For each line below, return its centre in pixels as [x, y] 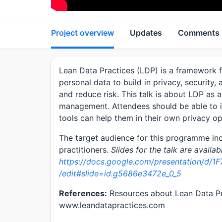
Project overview [83, 33]
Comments [199, 33]
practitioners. [85, 150]
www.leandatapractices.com [112, 205]
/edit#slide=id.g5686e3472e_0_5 [120, 174]
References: [83, 194]
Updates [146, 33]
